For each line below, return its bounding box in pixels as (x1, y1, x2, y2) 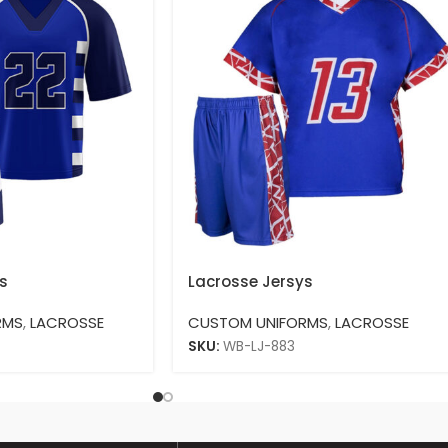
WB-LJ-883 (223, 337, 295, 357)
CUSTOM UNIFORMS (188, 312, 328, 334)
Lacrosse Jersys (188, 271, 313, 293)
